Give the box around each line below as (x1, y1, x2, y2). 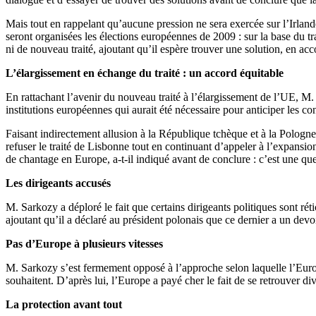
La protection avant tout (6, 298, 122, 311)
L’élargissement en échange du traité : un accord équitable (6, 67, 284, 80)
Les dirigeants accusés (6, 177, 111, 190)
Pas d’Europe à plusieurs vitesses (6, 238, 163, 250)
